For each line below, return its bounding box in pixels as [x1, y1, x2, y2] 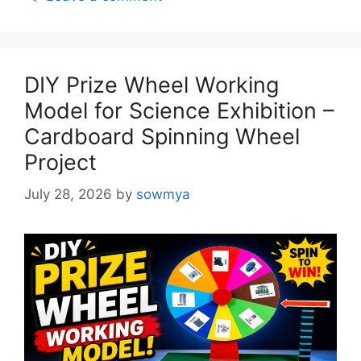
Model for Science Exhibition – [24, 97, 334, 124]
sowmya [136, 186, 190, 203]
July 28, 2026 [24, 186, 112, 203]
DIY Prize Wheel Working [24, 71, 279, 98]
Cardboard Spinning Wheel [24, 122, 300, 150]
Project [24, 148, 97, 176]
